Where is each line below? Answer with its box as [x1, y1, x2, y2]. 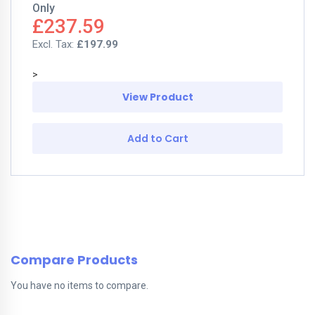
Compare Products [11, 251, 138, 269]
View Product [122, 90, 193, 104]
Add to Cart [127, 131, 188, 146]
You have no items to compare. [11, 280, 148, 291]
